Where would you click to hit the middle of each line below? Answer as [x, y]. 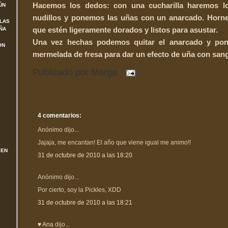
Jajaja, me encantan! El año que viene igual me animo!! [114, 142]
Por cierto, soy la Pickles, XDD [79, 190]
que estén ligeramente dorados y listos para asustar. [125, 30]
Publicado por [62, 73]
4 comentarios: [60, 115]
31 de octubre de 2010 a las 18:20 [85, 155]
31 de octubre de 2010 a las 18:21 [85, 202]
